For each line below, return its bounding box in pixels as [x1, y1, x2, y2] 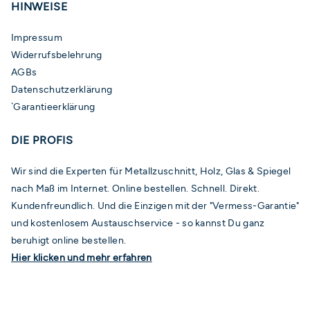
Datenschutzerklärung [11, 83, 113, 96]
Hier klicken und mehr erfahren [11, 251, 152, 264]
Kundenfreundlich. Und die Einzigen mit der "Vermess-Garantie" [11, 199, 300, 212]
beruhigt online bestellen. [11, 234, 127, 247]
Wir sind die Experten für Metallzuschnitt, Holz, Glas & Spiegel [11, 165, 291, 178]
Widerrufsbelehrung [11, 48, 102, 62]
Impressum [11, 31, 62, 44]
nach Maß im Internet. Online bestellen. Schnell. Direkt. [11, 182, 259, 195]
